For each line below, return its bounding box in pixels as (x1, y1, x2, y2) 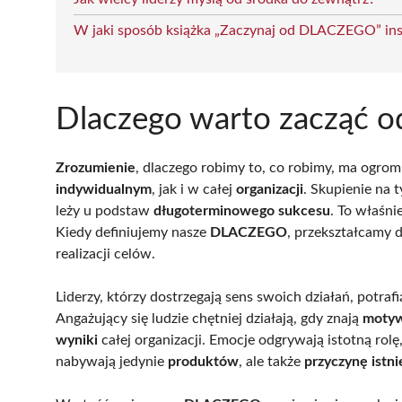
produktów (168, 354, 239, 369)
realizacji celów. (56, 246, 155, 261)
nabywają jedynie (56, 354, 168, 369)
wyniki (56, 332, 98, 347)
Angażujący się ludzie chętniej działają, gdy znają (56, 310, 363, 326)
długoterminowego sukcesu (153, 203, 330, 218)
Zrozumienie (56, 160, 135, 175)
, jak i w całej (152, 181, 236, 197)
